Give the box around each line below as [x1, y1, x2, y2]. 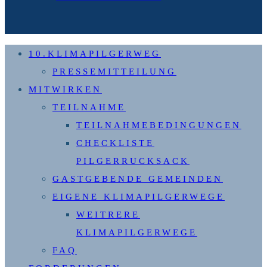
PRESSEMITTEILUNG [52, 67, 176, 77]
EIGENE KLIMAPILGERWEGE [52, 192, 225, 202]
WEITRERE [76, 210, 140, 220]
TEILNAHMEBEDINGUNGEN [76, 120, 241, 131]
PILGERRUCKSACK [76, 156, 190, 166]
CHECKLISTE [76, 138, 154, 148]
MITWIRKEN [29, 85, 102, 95]
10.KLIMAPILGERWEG [29, 49, 161, 59]
